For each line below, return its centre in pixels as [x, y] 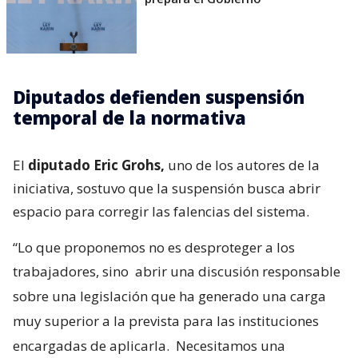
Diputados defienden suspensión [159, 97]
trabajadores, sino [72, 272]
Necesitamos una [229, 346]
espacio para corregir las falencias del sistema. [161, 212]
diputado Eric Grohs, [96, 165]
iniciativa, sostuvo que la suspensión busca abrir [167, 189]
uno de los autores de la [242, 165]
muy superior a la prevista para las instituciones [166, 321]
